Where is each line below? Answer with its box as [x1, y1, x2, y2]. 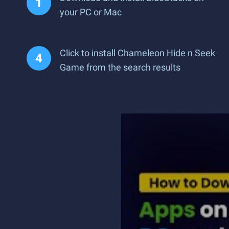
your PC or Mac [60, 7, 122, 17]
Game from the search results [60, 62, 180, 73]
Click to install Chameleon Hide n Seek [60, 48, 215, 58]
